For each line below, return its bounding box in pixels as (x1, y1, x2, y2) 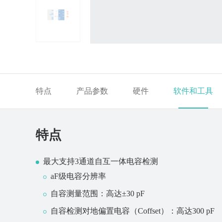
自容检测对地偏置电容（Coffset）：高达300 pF (51, 207, 215, 215)
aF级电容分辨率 (51, 172, 106, 180)
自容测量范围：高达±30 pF (51, 189, 145, 198)
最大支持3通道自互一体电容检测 (43, 157, 158, 166)
